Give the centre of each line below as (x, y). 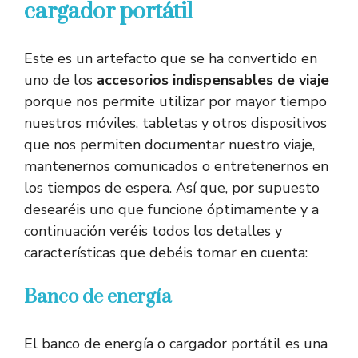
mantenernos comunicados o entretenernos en (176, 167)
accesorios (133, 80)
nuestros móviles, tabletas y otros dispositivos (175, 123)
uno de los (60, 80)
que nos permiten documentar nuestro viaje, (169, 145)
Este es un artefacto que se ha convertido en (171, 59)
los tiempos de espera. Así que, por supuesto (172, 188)
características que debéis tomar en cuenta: (166, 253)
